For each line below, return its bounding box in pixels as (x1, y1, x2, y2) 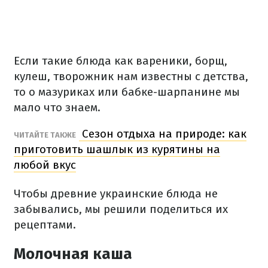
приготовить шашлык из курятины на (14, 142, 220, 156)
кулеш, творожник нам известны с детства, (14, 69, 248, 83)
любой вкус (14, 158, 76, 172)
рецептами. (14, 218, 76, 232)
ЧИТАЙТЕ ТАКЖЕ (14, 130, 76, 139)
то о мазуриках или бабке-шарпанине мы (14, 85, 240, 99)
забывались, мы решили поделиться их (14, 202, 228, 216)
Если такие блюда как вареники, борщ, (14, 54, 227, 68)
